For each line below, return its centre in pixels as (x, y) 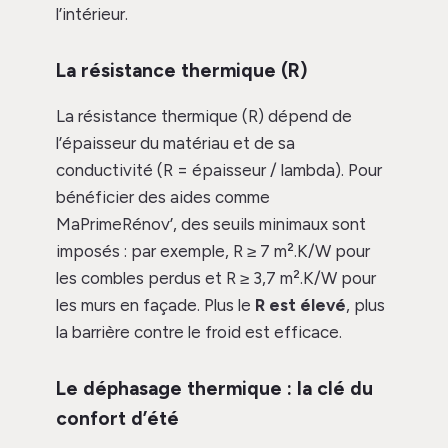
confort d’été (117, 419)
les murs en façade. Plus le (155, 305)
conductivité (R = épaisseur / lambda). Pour (219, 170)
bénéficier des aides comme (163, 197)
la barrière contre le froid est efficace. (199, 332)
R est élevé (300, 305)
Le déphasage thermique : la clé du (214, 389)
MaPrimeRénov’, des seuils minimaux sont (211, 224)
